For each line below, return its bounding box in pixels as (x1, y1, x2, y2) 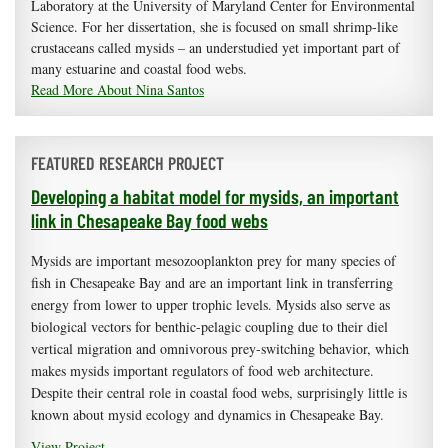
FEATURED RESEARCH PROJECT (31, 152, 224, 175)
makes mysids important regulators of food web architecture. (31, 361, 374, 381)
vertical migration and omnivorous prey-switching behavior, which (31, 339, 409, 359)
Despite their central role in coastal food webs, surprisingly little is (31, 383, 407, 403)
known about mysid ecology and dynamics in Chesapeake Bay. (31, 405, 384, 425)
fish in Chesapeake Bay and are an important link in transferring (31, 273, 393, 293)
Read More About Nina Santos (31, 80, 204, 100)
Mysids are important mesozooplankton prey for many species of (31, 251, 396, 271)
